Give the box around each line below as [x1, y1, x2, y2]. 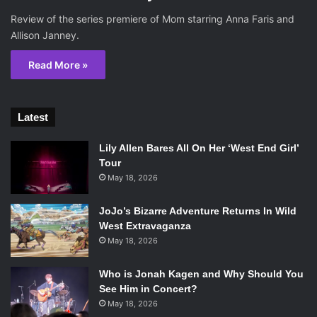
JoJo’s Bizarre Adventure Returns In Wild [99, 205, 296, 217]
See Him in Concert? [99, 283, 197, 294]
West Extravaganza [99, 220, 191, 231]
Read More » [28, 59, 88, 71]
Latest [18, 111, 48, 123]
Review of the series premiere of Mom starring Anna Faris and [11, 13, 294, 25]
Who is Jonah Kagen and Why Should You [99, 268, 304, 279]
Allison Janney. [11, 29, 79, 41]
